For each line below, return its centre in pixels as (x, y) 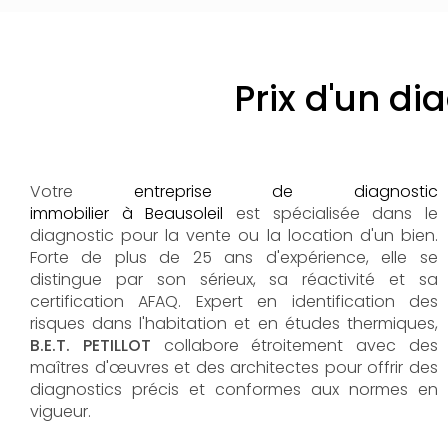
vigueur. (62, 411)
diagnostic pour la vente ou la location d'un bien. (234, 235)
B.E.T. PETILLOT (97, 345)
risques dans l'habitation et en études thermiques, (234, 323)
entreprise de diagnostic (285, 191)
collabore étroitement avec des (300, 345)
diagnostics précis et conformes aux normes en (234, 389)
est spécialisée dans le (330, 213)
